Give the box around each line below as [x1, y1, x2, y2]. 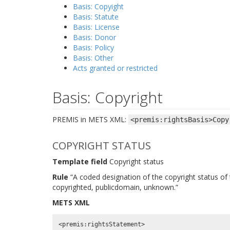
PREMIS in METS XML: [52, 114, 128, 124]
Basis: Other [73, 53, 113, 63]
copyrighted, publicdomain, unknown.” [52, 182, 178, 192]
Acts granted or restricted [73, 63, 158, 73]
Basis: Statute [73, 12, 119, 22]
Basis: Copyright [52, 87, 163, 108]
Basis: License [73, 22, 120, 32]
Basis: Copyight [73, 2, 124, 11]
